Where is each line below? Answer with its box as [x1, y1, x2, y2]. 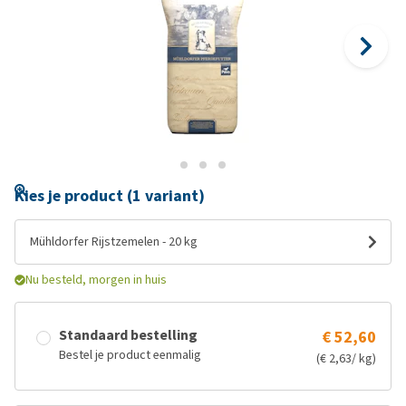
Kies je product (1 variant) [14, 185, 205, 207]
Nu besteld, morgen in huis [25, 271, 167, 288]
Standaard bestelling [59, 325, 198, 344]
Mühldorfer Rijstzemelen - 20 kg [30, 233, 198, 250]
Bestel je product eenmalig [59, 346, 201, 363]
